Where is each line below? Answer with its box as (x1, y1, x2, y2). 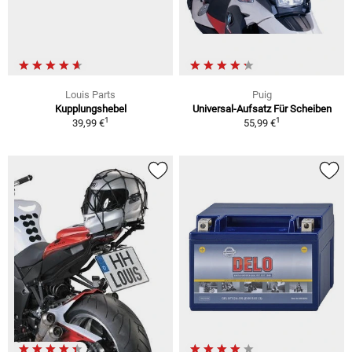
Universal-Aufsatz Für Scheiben (192, 103, 332, 115)
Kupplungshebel (54, 103, 126, 115)
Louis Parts (65, 89, 115, 101)
